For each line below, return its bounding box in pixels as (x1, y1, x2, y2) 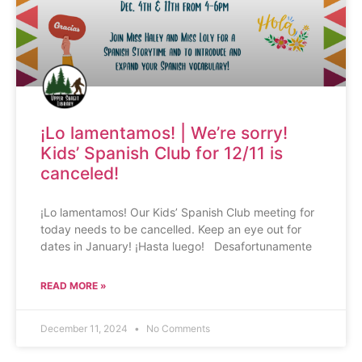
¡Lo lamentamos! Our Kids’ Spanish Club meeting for (40, 205, 314, 219)
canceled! (40, 163, 119, 183)
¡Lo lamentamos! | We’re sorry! (40, 123, 288, 143)
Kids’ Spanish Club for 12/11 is (40, 143, 283, 163)
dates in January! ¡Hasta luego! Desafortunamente (40, 239, 312, 253)
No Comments (144, 322, 210, 335)
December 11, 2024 (40, 322, 130, 335)
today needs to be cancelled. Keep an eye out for (40, 222, 301, 236)
